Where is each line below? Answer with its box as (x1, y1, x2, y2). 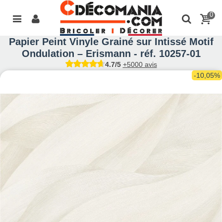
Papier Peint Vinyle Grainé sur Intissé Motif (8, 36, 214, 48)
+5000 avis (122, 60, 157, 69)
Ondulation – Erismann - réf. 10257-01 (21, 48, 201, 59)
